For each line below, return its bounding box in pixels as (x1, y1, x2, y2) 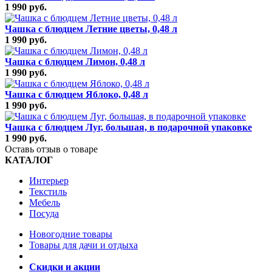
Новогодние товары (29, 228, 112, 239)
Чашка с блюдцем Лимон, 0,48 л (5, 56, 145, 67)
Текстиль (29, 186, 67, 197)
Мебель (29, 197, 60, 208)
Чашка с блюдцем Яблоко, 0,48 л (5, 89, 148, 100)
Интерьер (29, 175, 69, 186)
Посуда (29, 208, 59, 219)
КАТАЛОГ (5, 154, 53, 165)
